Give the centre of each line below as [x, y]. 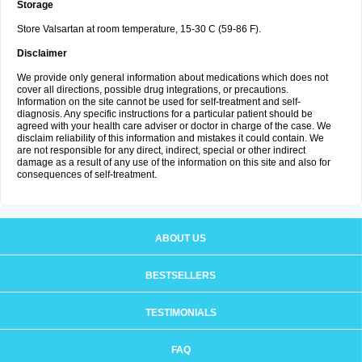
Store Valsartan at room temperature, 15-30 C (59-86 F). [139, 29]
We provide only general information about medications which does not [173, 78]
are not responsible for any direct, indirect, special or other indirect [161, 150]
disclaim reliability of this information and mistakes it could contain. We [170, 138]
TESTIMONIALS [181, 313]
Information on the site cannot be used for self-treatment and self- [159, 102]
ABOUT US [181, 238]
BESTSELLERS [181, 276]
